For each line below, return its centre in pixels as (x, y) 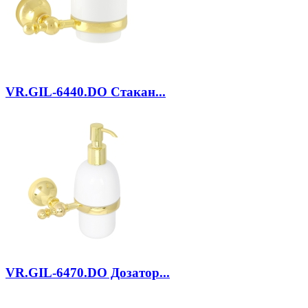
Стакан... (136, 91)
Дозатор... (139, 272)
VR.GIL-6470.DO (56, 272)
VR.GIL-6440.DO (56, 91)
